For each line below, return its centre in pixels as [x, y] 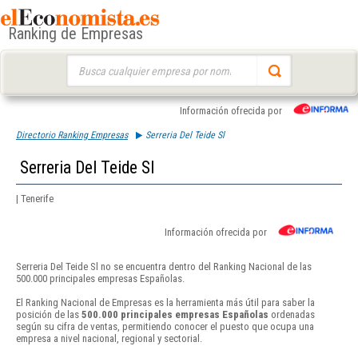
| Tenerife [35, 199]
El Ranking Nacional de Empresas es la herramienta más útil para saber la [165, 303]
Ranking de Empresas [76, 34]
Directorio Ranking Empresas [72, 135]
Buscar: [81, 62]
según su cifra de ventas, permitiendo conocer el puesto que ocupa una [165, 327]
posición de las [49, 315]
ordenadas [292, 315]
